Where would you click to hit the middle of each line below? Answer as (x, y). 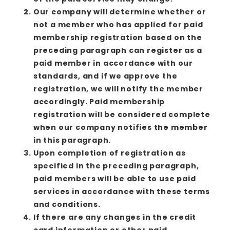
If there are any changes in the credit (115, 217)
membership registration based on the (118, 37)
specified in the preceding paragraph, (116, 166)
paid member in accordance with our (113, 63)
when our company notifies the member (120, 127)
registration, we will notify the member (118, 89)
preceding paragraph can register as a (118, 50)
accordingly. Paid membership (99, 101)
